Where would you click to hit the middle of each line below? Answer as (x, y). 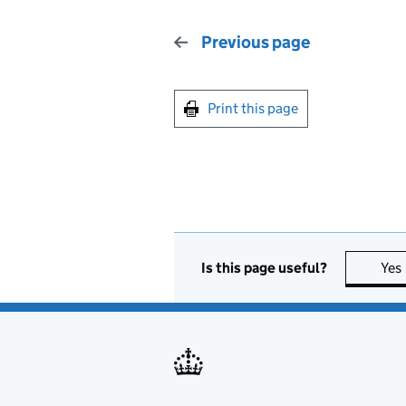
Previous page (256, 42)
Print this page (253, 108)
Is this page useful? (264, 267)
